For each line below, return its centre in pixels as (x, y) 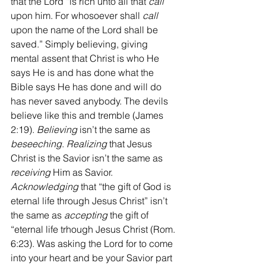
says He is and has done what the (83, 72)
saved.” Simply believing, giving (80, 44)
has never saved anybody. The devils (91, 101)
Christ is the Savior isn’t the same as (88, 158)
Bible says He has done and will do (87, 86)
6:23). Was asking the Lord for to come (93, 243)
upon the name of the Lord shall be (85, 29)
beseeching (36, 143)
